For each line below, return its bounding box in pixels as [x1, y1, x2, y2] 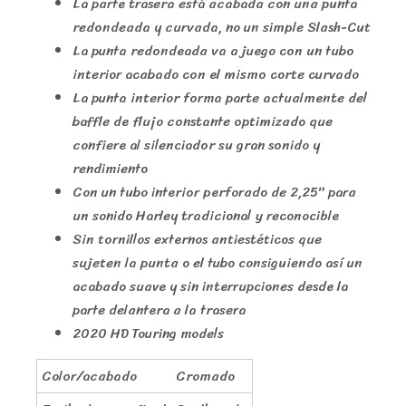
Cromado [176, 363, 235, 388]
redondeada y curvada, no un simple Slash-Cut [72, 14, 371, 39]
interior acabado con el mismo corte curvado [72, 62, 359, 86]
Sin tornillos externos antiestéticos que [72, 227, 322, 251]
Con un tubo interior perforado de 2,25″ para [72, 179, 356, 204]
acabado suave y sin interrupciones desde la [72, 274, 348, 298]
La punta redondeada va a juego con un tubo [72, 38, 354, 63]
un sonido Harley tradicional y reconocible [72, 203, 339, 227]
